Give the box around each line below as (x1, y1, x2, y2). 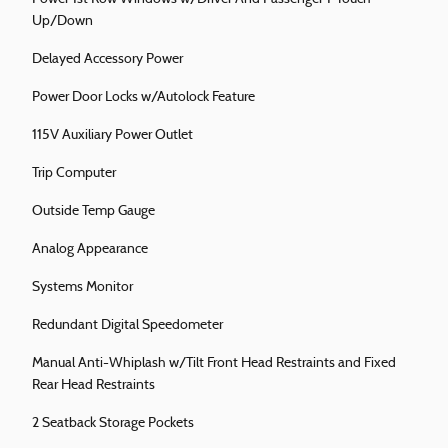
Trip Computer (32, 166, 116, 182)
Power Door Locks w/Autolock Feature (32, 90, 255, 106)
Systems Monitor (32, 280, 133, 296)
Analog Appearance (32, 242, 148, 258)
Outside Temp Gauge (32, 204, 155, 220)
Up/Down (32, 14, 93, 30)
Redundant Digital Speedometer (32, 318, 223, 334)
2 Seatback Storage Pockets (32, 416, 194, 432)
